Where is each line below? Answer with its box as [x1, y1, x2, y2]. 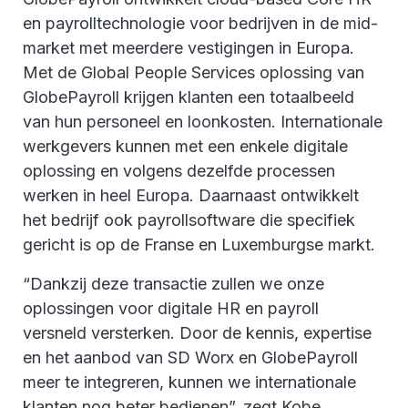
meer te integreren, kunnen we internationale [23, 372, 356, 393]
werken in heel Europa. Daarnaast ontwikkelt [23, 186, 359, 206]
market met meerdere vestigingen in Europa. [23, 38, 354, 58]
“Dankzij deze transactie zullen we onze [23, 274, 324, 294]
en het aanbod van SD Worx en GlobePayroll [23, 348, 358, 368]
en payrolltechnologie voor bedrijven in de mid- [23, 14, 378, 34]
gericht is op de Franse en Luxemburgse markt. [23, 235, 375, 255]
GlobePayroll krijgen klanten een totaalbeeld [23, 87, 354, 107]
